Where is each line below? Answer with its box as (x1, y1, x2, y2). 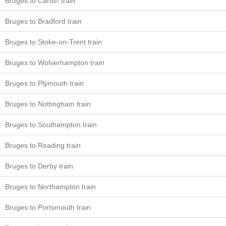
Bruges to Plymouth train (5, 79, 84, 88)
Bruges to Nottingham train (5, 100, 91, 108)
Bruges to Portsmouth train (5, 203, 91, 212)
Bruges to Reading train (5, 141, 81, 150)
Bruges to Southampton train (5, 121, 97, 129)
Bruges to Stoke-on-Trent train (5, 38, 102, 46)
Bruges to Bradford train (5, 17, 82, 26)
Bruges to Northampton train (5, 183, 96, 191)
